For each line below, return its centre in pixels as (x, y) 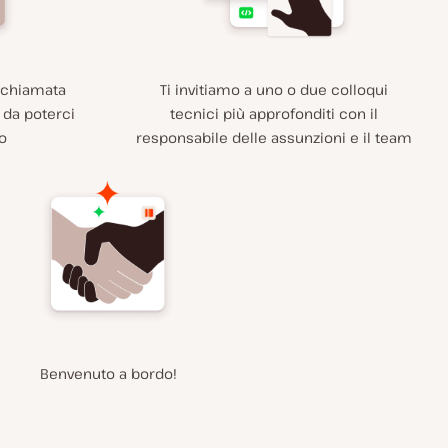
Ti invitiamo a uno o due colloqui (274, 89)
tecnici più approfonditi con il (274, 113)
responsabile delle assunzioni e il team (274, 137)
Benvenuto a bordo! (108, 373)
